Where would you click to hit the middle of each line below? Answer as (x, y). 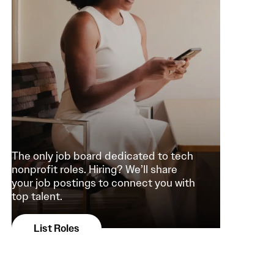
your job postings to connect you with (103, 183)
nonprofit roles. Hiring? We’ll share (94, 170)
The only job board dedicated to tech (102, 156)
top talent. (37, 197)
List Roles (56, 228)
